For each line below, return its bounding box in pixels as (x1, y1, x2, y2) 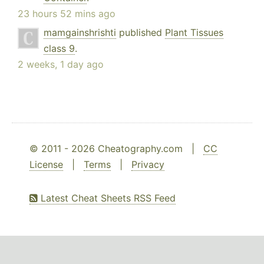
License (29, 159, 63, 171)
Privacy (131, 159, 164, 171)
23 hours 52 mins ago (18, 8, 115, 20)
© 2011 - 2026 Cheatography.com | (29, 143, 203, 155)
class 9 (44, 42, 75, 55)
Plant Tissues (165, 27, 223, 39)
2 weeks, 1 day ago (18, 58, 104, 71)
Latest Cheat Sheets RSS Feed (38, 192, 176, 204)
